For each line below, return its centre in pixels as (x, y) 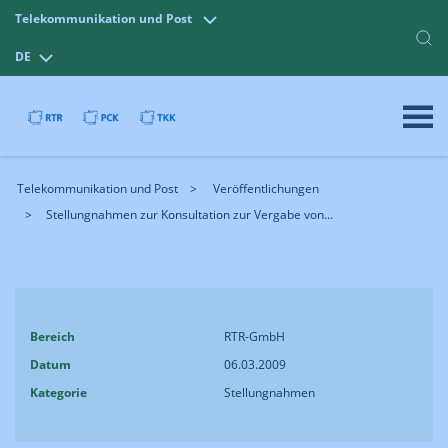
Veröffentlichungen (266, 188)
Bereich (52, 336)
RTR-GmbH (254, 336)
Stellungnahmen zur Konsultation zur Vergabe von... (189, 214)
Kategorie (58, 392)
